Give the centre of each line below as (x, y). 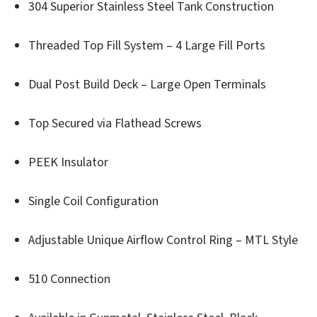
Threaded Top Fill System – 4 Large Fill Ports (147, 45)
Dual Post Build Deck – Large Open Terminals (147, 84)
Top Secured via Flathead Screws (115, 123)
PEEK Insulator (68, 162)
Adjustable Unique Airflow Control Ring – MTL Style (163, 240)
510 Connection (69, 279)
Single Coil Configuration (93, 201)
